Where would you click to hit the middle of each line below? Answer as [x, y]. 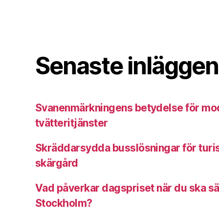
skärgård [57, 163]
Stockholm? [64, 203]
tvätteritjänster [72, 123]
